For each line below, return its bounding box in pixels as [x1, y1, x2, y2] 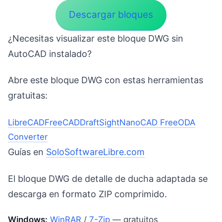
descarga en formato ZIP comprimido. [8, 188, 167, 199]
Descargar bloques [69, 9, 153, 21]
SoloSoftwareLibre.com [46, 147, 145, 158]
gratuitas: [8, 90, 48, 101]
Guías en [8, 147, 46, 158]
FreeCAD [45, 117, 80, 128]
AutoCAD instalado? [8, 48, 92, 59]
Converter [8, 132, 48, 142]
